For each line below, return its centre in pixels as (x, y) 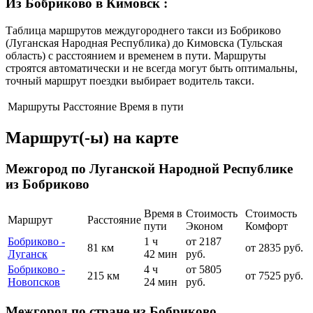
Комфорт (267, 226)
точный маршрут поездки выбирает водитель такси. (130, 80)
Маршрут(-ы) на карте (92, 138)
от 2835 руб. (274, 248)
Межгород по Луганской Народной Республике (149, 169)
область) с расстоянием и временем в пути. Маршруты (136, 55)
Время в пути (152, 106)
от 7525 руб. (274, 276)
